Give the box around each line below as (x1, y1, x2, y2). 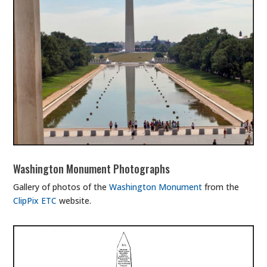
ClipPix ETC (13, 194, 57, 206)
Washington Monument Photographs (13, 160, 170, 176)
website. (57, 194, 92, 206)
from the (202, 181, 240, 193)
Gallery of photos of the (13, 181, 110, 193)
